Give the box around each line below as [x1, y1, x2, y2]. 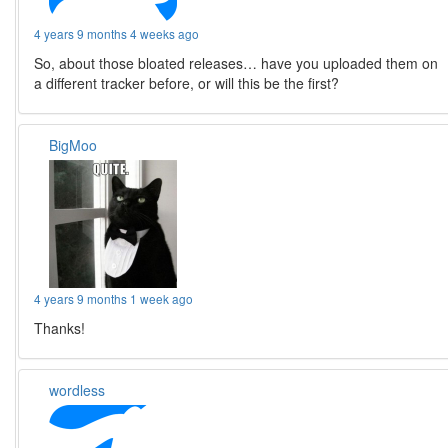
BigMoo [49, 135, 98, 156]
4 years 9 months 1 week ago [34, 290, 194, 308]
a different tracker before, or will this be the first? [34, 73, 340, 94]
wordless [49, 380, 106, 401]
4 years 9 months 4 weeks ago [34, 25, 200, 43]
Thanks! [34, 318, 86, 339]
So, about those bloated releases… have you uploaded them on [34, 53, 439, 74]
